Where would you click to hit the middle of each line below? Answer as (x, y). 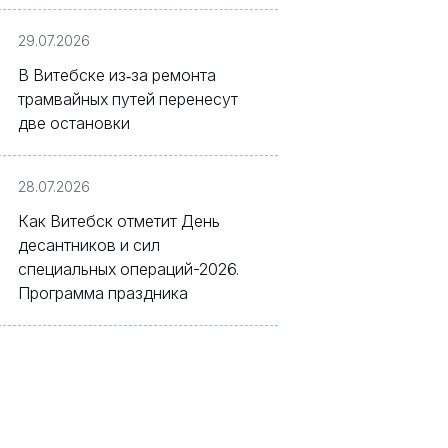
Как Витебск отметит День (119, 221)
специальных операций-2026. (128, 269)
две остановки (74, 123)
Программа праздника (103, 293)
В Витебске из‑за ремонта (117, 75)
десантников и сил (89, 245)
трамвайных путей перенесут (128, 99)
